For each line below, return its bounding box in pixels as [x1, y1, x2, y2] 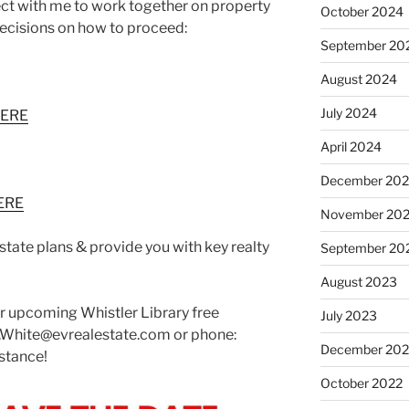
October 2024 [320, 3, 404, 19]
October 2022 [320, 374, 403, 391]
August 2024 [320, 70, 397, 87]
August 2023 [320, 273, 397, 289]
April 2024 [320, 138, 382, 154]
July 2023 [320, 307, 377, 323]
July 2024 [320, 104, 377, 121]
